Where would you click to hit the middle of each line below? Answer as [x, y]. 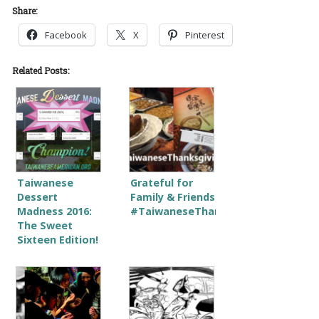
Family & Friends [172, 197]
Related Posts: [40, 70]
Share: [24, 10]
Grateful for [161, 182]
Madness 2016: [54, 211]
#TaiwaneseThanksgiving [197, 211]
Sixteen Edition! [57, 239]
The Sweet [45, 225]
